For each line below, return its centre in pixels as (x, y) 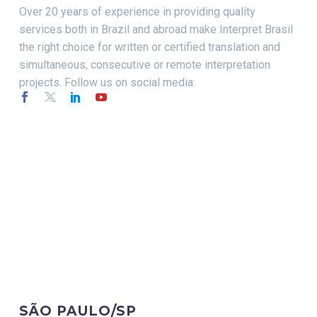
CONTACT (73, 273)
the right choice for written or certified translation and (150, 47)
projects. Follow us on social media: (107, 83)
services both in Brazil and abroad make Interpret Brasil (156, 30)
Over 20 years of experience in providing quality (137, 12)
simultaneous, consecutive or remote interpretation (145, 65)
